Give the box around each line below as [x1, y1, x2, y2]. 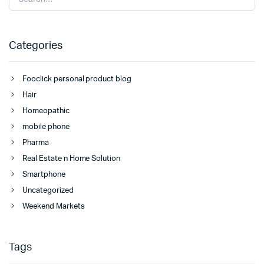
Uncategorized [22, 187, 74, 195]
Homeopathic [22, 107, 70, 115]
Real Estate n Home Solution [22, 155, 121, 163]
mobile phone [22, 123, 70, 131]
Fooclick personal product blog [22, 75, 132, 84]
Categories [9, 41, 62, 52]
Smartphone [22, 171, 65, 179]
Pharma [22, 139, 49, 147]
